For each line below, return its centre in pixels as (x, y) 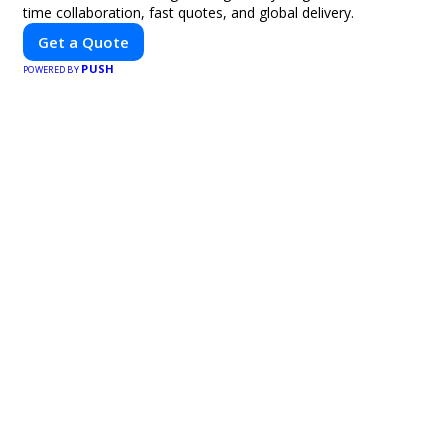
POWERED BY (52, 69)
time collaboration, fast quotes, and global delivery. (188, 12)
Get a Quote (83, 42)
